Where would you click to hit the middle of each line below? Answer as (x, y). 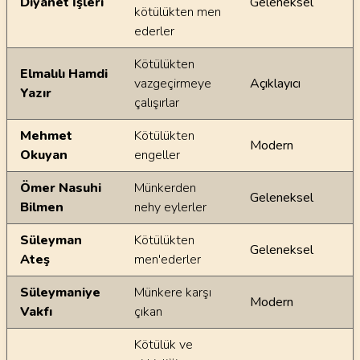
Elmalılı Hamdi (64, 74)
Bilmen (42, 207)
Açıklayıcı (275, 84)
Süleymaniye (60, 292)
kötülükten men (178, 12)
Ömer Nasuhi (61, 188)
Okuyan (44, 155)
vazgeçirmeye (173, 84)
